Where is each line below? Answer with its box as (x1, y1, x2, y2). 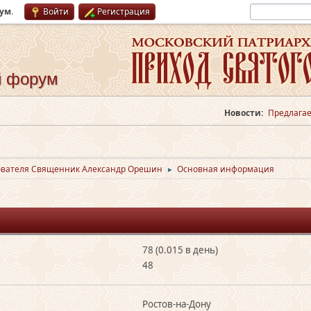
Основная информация (177, 163, 274, 175)
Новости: (224, 107, 263, 119)
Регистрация (97, 6, 150, 17)
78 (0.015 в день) (142, 244, 218, 256)
